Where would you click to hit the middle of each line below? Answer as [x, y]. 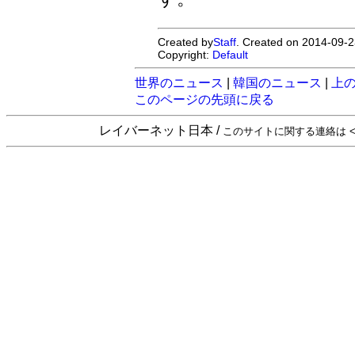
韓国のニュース [277, 82]
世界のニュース [179, 82]
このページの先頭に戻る [204, 99]
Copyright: [185, 54]
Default [231, 54]
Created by [186, 42]
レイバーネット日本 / [161, 130]
